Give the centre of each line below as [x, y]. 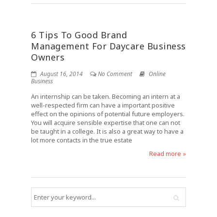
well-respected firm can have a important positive [103, 105]
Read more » [168, 154]
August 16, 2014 [61, 74]
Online [157, 74]
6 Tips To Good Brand [79, 35]
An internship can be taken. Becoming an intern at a [106, 96]
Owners [48, 57]
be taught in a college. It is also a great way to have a [107, 131]
